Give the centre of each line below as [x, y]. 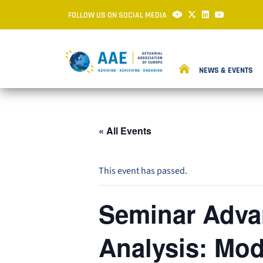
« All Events [125, 131]
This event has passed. [143, 171]
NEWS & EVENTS [226, 70]
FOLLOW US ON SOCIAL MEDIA [118, 15]
